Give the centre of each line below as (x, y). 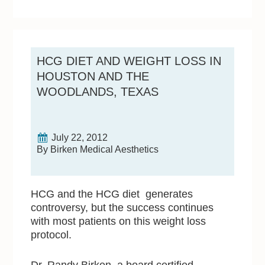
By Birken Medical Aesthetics (98, 149)
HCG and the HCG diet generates (112, 194)
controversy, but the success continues (122, 207)
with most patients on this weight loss (119, 221)
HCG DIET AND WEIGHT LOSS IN (129, 61)
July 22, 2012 (80, 137)
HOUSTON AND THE (93, 76)
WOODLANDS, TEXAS (98, 91)
